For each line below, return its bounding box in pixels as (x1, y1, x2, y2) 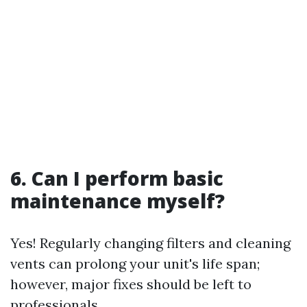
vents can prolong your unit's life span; (10, 254, 260, 272)
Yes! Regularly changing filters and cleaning (10, 234, 291, 251)
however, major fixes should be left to (10, 275, 251, 293)
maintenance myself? (10, 187, 225, 214)
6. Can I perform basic (10, 164, 223, 191)
